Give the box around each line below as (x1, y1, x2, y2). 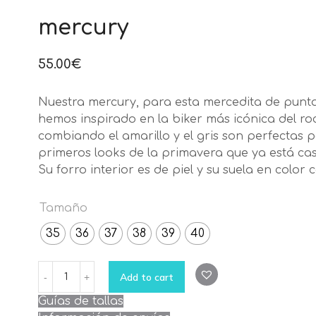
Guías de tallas (37, 295, 123, 308)
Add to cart (119, 270, 174, 284)
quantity (37, 279, 85, 293)
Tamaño (39, 202, 87, 215)
